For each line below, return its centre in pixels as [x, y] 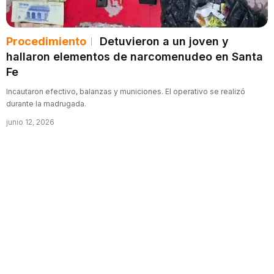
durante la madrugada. [46, 103]
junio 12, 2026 [30, 122]
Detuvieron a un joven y [163, 41]
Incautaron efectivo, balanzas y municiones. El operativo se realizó [126, 91]
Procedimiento [46, 41]
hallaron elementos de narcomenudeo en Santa [135, 56]
